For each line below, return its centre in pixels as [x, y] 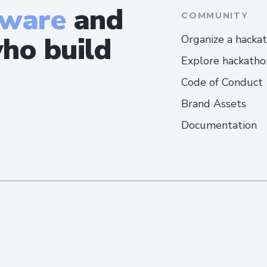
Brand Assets [214, 104]
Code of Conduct [222, 83]
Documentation [219, 125]
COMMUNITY [215, 16]
